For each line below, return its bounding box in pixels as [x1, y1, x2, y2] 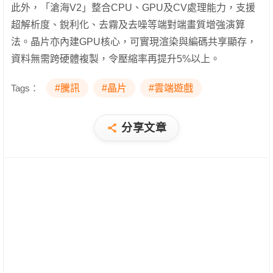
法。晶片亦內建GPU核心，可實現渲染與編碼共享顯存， [11, 37, 257, 48]
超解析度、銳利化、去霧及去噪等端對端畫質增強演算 [11, 19, 245, 30]
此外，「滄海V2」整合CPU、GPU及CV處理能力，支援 [11, 2, 255, 13]
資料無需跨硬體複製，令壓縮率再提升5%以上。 [11, 54, 220, 65]
